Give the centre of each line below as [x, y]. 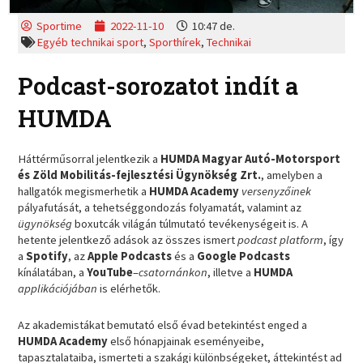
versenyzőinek [277, 191]
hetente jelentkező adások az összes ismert [128, 239]
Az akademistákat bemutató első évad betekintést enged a [163, 325]
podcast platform [281, 239]
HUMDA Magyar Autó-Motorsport [251, 158]
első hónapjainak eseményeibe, [186, 342]
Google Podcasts [244, 256]
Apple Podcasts [130, 256]
